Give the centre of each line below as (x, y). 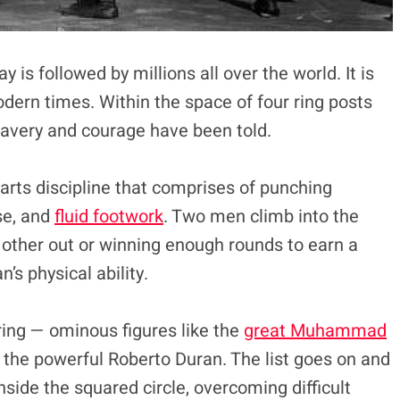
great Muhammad (315, 330)
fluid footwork (109, 216)
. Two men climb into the (261, 216)
